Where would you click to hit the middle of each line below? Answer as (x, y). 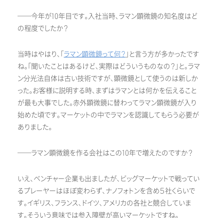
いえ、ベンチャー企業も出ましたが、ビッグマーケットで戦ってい (109, 179)
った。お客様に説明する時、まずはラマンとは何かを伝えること (107, 91)
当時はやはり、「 (41, 54)
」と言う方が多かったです (162, 54)
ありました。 (35, 127)
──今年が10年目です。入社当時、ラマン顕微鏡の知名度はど (108, 17)
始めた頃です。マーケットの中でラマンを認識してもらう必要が (108, 115)
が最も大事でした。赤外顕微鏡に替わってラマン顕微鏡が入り (107, 103)
